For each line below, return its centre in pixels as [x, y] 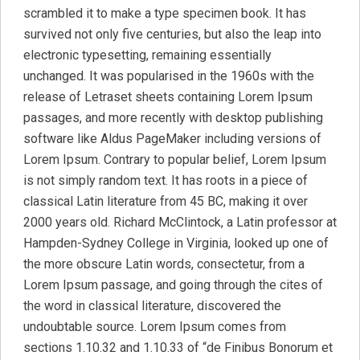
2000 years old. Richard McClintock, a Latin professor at [180, 222]
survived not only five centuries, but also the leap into [172, 34]
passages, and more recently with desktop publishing [173, 118]
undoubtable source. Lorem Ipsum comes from [155, 327]
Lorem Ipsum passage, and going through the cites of [173, 285]
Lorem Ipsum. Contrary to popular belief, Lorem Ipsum [175, 160]
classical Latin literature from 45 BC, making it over [166, 201]
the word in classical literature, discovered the [152, 306]
